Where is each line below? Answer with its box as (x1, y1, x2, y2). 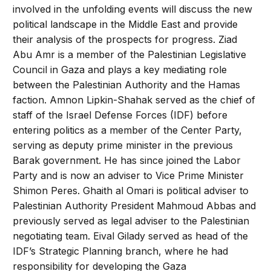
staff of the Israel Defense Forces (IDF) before (13, 109, 228, 121)
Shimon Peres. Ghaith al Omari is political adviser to (13, 184, 249, 197)
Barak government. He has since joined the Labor (13, 154, 241, 166)
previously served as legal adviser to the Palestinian (13, 215, 250, 227)
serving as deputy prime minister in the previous (13, 139, 233, 151)
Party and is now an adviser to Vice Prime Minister (13, 169, 244, 181)
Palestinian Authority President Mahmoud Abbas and (13, 200, 256, 212)
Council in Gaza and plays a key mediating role (13, 64, 227, 76)
